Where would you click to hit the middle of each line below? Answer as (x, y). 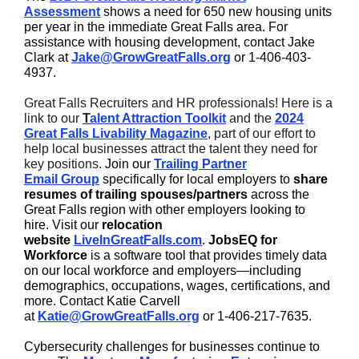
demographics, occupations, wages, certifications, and (177, 286)
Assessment (62, 12)
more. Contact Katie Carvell (102, 301)
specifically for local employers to (196, 179)
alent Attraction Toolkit (158, 118)
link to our (53, 118)
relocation (132, 225)
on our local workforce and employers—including (163, 270)
